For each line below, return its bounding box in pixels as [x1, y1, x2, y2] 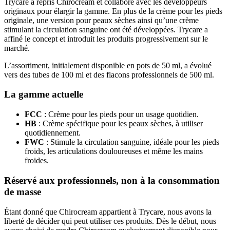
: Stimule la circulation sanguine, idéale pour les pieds [44, 138, 219, 147]
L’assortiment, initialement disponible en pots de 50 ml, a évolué [4, 61, 212, 70]
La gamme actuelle [4, 89, 83, 100]
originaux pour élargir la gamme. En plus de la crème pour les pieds [4, 6, 222, 15]
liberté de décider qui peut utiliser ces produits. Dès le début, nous [4, 216, 216, 225]
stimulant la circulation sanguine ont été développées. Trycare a [4, 25, 208, 34]
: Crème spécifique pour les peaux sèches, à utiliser [36, 119, 203, 128]
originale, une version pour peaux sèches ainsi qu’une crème [4, 15, 199, 25]
